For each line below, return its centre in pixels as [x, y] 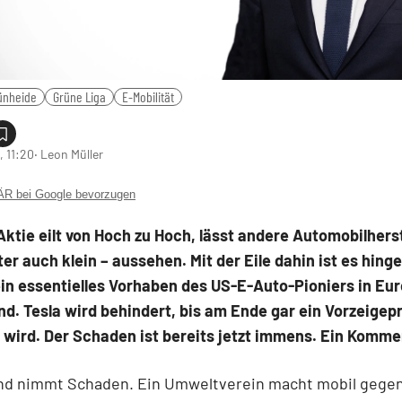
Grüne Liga [79, 96]
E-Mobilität [148, 96]
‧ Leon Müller [69, 153]
